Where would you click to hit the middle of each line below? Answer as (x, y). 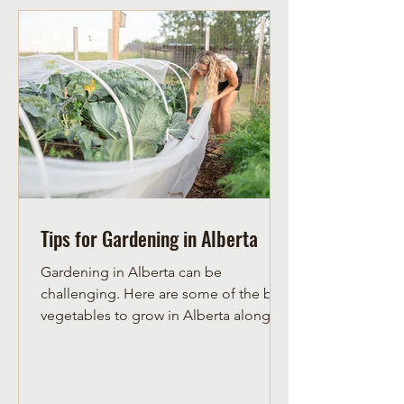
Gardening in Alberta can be (131, 272)
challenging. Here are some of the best (82, 294)
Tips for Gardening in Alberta (149, 239)
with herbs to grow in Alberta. (135, 337)
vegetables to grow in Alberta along (156, 316)
